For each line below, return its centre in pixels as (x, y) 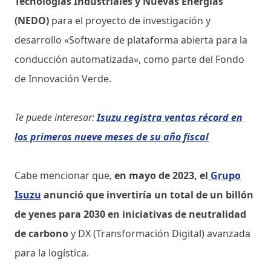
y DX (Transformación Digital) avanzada (159, 233)
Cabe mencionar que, (63, 175)
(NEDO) (32, 20)
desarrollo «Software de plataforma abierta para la (131, 40)
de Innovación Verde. (63, 78)
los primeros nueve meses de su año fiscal (112, 136)
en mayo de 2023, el (160, 175)
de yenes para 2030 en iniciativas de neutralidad (130, 214)
